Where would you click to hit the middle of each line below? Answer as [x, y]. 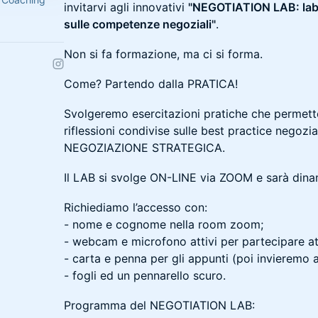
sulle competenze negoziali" [140, 24]
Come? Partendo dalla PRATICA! [151, 84]
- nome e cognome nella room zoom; [164, 224]
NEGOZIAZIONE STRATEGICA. [144, 148]
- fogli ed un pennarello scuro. [145, 275]
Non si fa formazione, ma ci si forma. [163, 54]
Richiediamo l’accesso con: [136, 207]
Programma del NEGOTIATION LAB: [159, 305]
